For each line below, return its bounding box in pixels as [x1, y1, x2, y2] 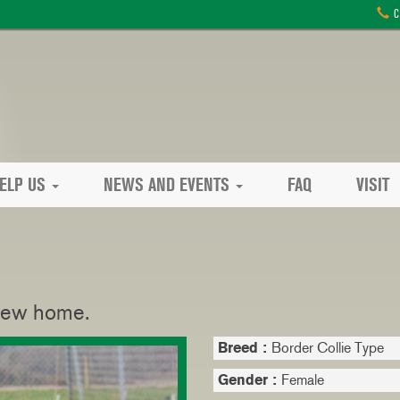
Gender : [218, 371, 281, 388]
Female [281, 371, 324, 388]
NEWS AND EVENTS [104, 174, 229, 196]
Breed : [218, 339, 271, 356]
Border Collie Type [271, 339, 384, 356]
